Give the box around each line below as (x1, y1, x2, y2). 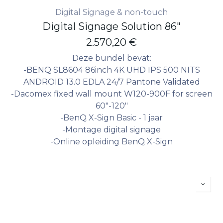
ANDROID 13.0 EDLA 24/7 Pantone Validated (23, 77, 200, 87)
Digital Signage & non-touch (55, 7, 168, 17)
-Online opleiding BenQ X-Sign (50, 136, 173, 146)
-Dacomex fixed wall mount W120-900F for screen (10, 89, 213, 99)
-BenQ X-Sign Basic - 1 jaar (60, 112, 163, 122)
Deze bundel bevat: (72, 53, 151, 63)
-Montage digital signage (62, 124, 161, 134)
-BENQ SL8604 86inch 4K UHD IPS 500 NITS (23, 65, 200, 75)
